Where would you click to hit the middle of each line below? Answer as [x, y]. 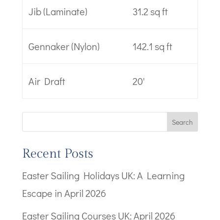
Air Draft [47, 81]
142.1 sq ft [152, 46]
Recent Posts [57, 154]
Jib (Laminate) [58, 11]
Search [182, 122]
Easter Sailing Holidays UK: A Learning [103, 175]
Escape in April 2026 [64, 193]
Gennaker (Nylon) [64, 46]
